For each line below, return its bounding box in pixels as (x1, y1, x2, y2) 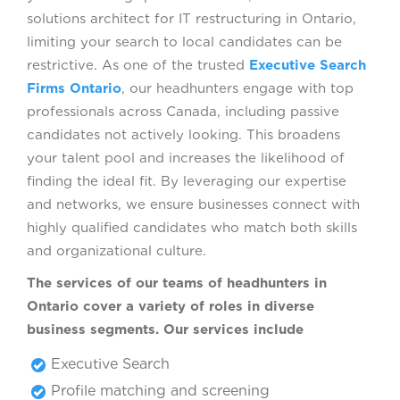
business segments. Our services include (27, 321, 304, 337)
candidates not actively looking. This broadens (27, 126, 340, 143)
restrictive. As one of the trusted (27, 56, 249, 73)
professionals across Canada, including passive (27, 103, 339, 120)
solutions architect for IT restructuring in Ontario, (27, 10, 356, 27)
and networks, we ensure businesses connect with (27, 196, 360, 212)
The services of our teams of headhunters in (27, 274, 327, 291)
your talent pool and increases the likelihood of (27, 149, 345, 166)
